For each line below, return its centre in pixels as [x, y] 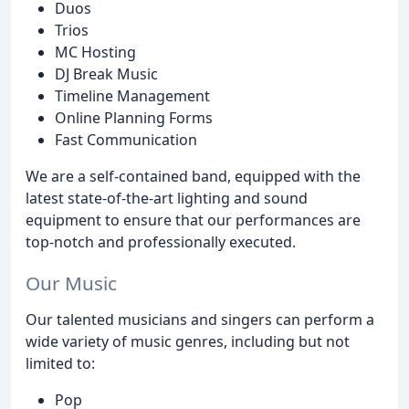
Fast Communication [126, 139]
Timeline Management [132, 95]
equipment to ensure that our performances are [193, 220]
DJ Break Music [106, 73]
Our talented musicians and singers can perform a [200, 319]
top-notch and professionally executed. [161, 241]
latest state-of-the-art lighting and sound [167, 198]
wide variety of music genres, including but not [188, 341]
